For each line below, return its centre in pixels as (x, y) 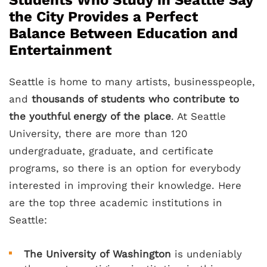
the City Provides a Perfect (103, 17)
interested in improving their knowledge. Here (125, 186)
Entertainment (60, 50)
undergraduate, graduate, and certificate (111, 151)
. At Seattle (198, 117)
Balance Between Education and (123, 34)
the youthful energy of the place (90, 117)
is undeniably (207, 254)
